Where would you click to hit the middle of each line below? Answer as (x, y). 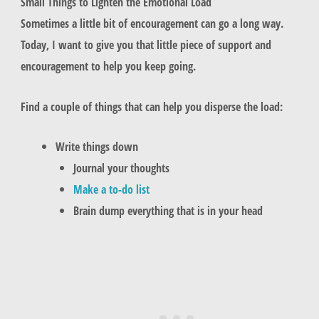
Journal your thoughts (121, 167)
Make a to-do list (111, 189)
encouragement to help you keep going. (109, 66)
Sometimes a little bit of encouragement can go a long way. (152, 23)
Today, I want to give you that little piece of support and (146, 45)
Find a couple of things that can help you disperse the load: (151, 106)
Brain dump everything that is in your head (168, 210)
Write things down (97, 146)
